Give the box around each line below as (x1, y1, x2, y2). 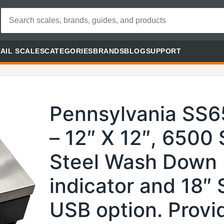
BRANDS (92, 47, 124, 55)
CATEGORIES (44, 47, 93, 55)
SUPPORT (145, 47, 181, 55)
